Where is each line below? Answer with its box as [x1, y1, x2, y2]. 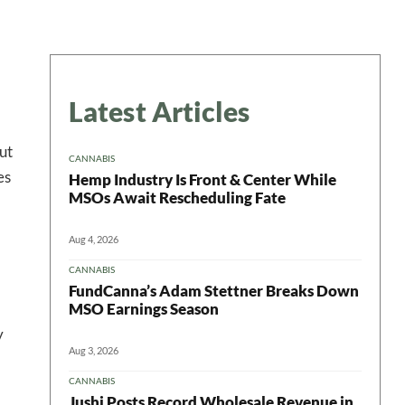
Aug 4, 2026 [69, 232, 118, 245]
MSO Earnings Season [69, 298, 219, 318]
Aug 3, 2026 [69, 344, 118, 356]
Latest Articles [69, 95, 250, 127]
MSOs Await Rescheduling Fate [69, 187, 286, 207]
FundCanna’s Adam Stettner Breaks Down [69, 280, 359, 300]
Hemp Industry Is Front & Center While [69, 169, 336, 189]
